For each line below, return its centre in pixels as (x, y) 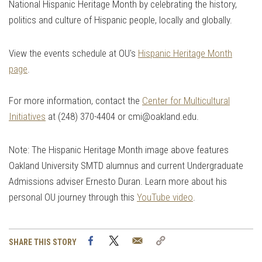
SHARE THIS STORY (43, 242)
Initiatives (27, 117)
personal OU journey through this (72, 197)
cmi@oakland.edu (162, 117)
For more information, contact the (75, 101)
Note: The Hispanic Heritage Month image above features (119, 150)
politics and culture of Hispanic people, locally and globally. (120, 20)
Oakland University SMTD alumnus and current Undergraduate (126, 166)
